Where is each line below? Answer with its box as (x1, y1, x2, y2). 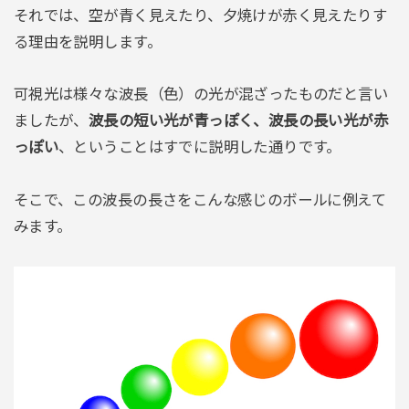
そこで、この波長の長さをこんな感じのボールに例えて (13, 192, 387, 209)
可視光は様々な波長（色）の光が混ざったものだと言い (13, 86, 389, 103)
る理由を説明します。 (13, 33, 162, 50)
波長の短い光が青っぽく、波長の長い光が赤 (88, 112, 389, 130)
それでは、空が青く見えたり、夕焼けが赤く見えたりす (13, 6, 388, 24)
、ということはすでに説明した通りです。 (58, 139, 341, 156)
